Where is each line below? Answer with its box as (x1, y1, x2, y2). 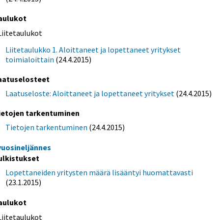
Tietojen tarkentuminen (5, 122, 88, 133)
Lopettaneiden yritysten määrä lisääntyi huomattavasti (5, 167, 193, 178)
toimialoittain (5, 55, 55, 65)
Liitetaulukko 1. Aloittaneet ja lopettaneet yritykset (5, 45, 181, 55)
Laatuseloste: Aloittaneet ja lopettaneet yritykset (5, 88, 175, 99)
